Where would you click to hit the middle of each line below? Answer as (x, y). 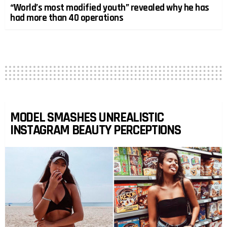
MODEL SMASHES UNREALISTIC (87, 118)
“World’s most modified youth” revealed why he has (110, 8)
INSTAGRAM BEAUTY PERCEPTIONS (96, 130)
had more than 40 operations (67, 18)
